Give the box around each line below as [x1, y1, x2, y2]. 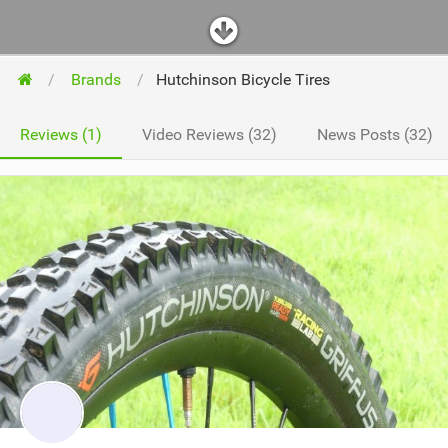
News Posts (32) [317, 125, 433, 144]
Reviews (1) [20, 125, 102, 144]
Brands [70, 70, 121, 89]
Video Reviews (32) [142, 125, 277, 144]
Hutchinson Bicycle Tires [155, 70, 330, 89]
